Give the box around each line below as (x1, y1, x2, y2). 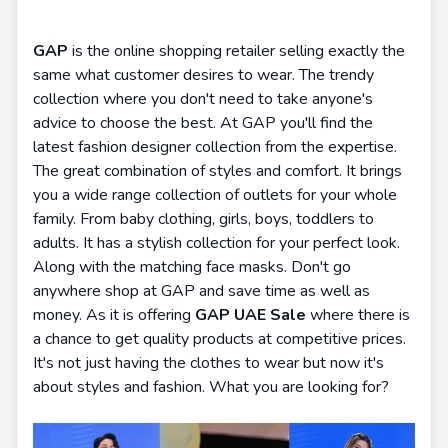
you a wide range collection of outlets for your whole (33, 184, 397, 206)
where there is (310, 304, 410, 326)
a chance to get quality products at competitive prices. (33, 328, 406, 350)
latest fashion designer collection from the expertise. (33, 136, 397, 158)
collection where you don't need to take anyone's (33, 88, 373, 110)
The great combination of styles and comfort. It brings (33, 160, 402, 182)
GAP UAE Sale (191, 304, 310, 326)
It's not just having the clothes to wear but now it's (33, 352, 384, 374)
